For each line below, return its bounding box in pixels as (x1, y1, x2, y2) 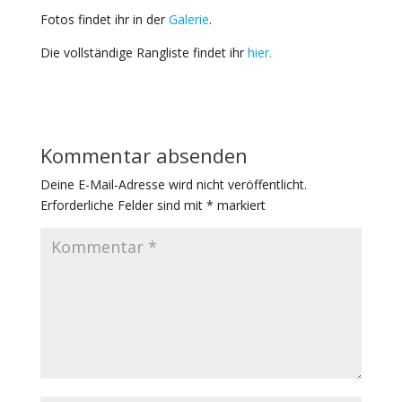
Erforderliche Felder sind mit (39, 196, 206, 214)
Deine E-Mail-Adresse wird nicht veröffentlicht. (39, 175, 307, 193)
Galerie (168, 10, 209, 28)
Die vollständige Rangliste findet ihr (39, 43, 248, 61)
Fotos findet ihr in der (39, 10, 169, 28)
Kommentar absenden (39, 141, 248, 169)
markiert (213, 196, 266, 214)
